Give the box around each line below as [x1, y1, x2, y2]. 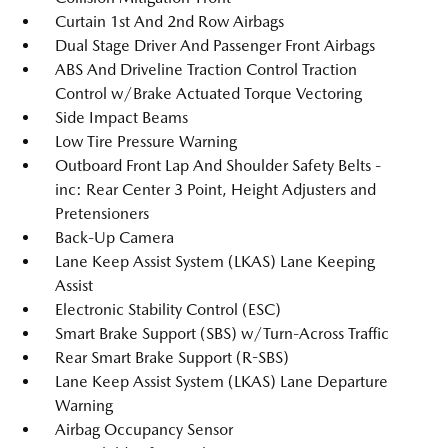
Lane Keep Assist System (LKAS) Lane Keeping [55, 252, 375, 271]
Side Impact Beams [55, 108, 188, 127]
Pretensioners [55, 204, 149, 223]
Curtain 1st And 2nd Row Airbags [55, 12, 284, 31]
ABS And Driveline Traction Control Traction [55, 60, 357, 79]
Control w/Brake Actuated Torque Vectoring [55, 84, 362, 103]
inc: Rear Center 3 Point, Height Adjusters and [55, 180, 376, 199]
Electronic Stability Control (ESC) [55, 300, 281, 319]
